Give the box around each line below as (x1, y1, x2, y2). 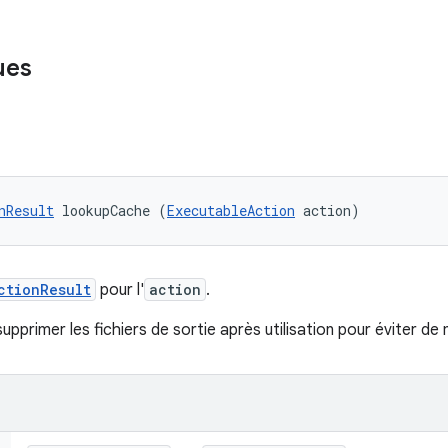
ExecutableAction (167, 201, 295, 220)
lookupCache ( (54, 201, 167, 220)
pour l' (96, 280, 144, 300)
